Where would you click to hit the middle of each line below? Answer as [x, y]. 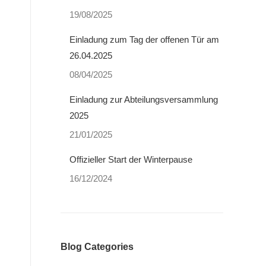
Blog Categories [97, 247]
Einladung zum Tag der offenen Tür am [144, 39]
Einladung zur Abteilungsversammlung [144, 99]
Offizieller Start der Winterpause [131, 159]
